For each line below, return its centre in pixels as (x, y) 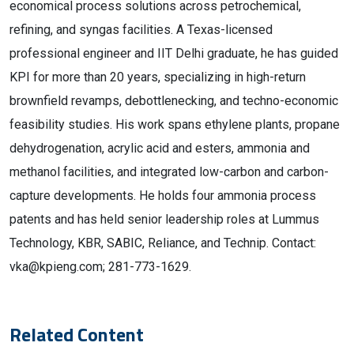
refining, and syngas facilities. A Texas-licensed (141, 30)
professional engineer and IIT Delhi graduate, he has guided (174, 53)
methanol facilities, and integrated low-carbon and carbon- (169, 172)
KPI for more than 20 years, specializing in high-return (158, 77)
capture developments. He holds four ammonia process (163, 196)
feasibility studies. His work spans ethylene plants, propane (175, 124)
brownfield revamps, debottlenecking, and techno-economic (174, 101)
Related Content (77, 334)
